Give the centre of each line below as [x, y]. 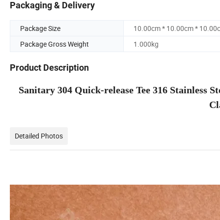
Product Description [49, 68]
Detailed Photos [39, 136]
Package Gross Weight [55, 44]
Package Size [40, 28]
